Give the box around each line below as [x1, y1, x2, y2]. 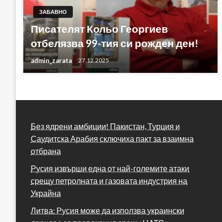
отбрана [31, 146, 61, 156]
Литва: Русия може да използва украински [31, 205, 184, 215]
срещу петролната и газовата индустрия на [31, 175, 187, 185]
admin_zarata [31, 56, 73, 64]
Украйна [31, 188, 61, 198]
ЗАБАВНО [39, 8, 67, 15]
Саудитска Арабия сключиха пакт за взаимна [31, 133, 194, 143]
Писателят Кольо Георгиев [31, 22, 168, 35]
